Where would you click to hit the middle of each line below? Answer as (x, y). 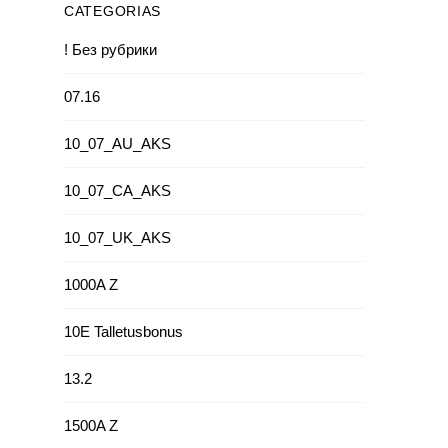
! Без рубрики (110, 49)
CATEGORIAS (112, 11)
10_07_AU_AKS (117, 143)
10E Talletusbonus (123, 331)
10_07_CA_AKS (117, 190)
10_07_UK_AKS (117, 237)
